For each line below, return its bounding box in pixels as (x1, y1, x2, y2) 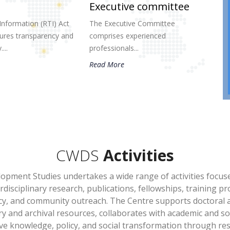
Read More (89, 59, 124, 69)
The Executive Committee (89, 18, 175, 28)
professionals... (89, 43, 139, 53)
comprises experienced (89, 30, 166, 41)
